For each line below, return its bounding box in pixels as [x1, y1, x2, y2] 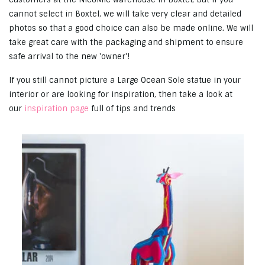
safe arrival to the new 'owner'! [9, 51, 130, 62]
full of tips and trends [89, 103, 176, 114]
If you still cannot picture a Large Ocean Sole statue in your [9, 75, 241, 85]
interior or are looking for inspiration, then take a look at [9, 89, 232, 99]
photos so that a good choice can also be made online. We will [9, 22, 253, 33]
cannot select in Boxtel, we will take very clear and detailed [9, 8, 241, 19]
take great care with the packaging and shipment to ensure [9, 37, 243, 47]
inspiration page [24, 103, 89, 114]
